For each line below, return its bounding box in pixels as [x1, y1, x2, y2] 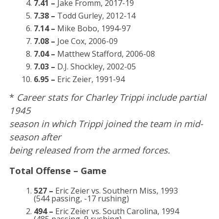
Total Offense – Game [9, 164, 107, 176]
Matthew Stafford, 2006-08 [57, 48, 155, 59]
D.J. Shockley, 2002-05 [57, 61, 136, 72]
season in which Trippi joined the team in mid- [9, 117, 203, 130]
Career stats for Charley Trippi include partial [16, 91, 206, 103]
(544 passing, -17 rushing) [33, 193, 129, 204]
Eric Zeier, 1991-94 [57, 74, 125, 85]
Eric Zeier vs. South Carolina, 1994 [53, 206, 179, 217]
